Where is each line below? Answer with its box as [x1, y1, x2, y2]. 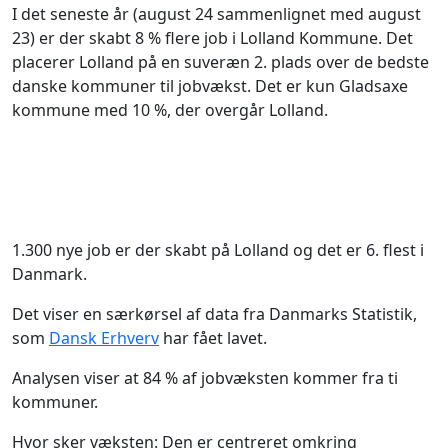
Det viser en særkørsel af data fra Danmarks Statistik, [12, 303, 417, 326]
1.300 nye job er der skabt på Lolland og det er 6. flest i [12, 239, 424, 262]
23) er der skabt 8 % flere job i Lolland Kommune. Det [12, 27, 413, 50]
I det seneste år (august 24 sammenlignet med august [12, 3, 421, 26]
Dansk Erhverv [49, 327, 159, 350]
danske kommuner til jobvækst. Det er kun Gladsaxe [12, 75, 408, 98]
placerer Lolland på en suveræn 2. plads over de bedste [12, 51, 429, 74]
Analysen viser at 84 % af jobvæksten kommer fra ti [12, 367, 398, 390]
